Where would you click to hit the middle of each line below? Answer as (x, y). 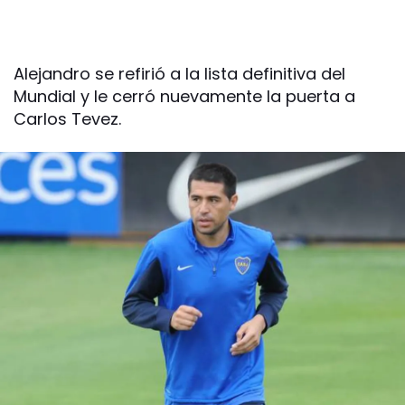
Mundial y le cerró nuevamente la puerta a (184, 96)
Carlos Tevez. (67, 119)
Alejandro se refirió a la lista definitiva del (179, 74)
